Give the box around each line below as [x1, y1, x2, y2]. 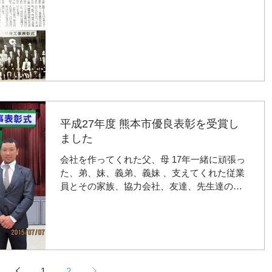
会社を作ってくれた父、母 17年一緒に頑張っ [60, 154, 172, 165]
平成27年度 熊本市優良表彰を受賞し [60, 118, 239, 130]
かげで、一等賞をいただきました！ [60, 194, 206, 205]
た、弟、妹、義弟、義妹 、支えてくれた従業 [60, 168, 245, 178]
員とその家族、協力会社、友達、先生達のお [60, 181, 242, 191]
